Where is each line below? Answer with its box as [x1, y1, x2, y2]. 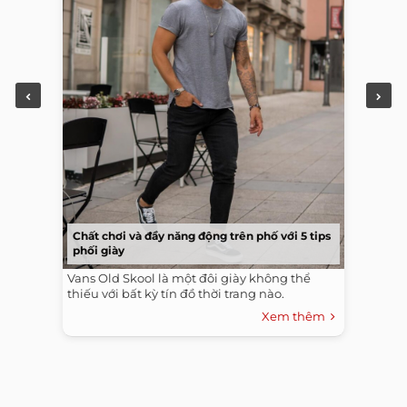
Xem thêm [262, 309, 331, 324]
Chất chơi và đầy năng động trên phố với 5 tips [73, 229, 331, 243]
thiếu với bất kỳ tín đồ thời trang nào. [67, 286, 284, 302]
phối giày [73, 243, 124, 258]
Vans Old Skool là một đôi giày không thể [67, 271, 311, 286]
